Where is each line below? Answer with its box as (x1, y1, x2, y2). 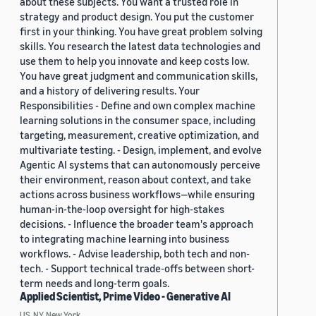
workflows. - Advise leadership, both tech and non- (20, 247, 250, 260)
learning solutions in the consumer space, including (20, 114, 255, 127)
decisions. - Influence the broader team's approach (20, 217, 253, 231)
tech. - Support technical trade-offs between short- (20, 262, 255, 275)
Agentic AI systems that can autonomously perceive (20, 158, 260, 171)
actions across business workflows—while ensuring (20, 188, 255, 201)
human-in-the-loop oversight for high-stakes (20, 202, 224, 216)
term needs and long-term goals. (20, 276, 169, 290)
